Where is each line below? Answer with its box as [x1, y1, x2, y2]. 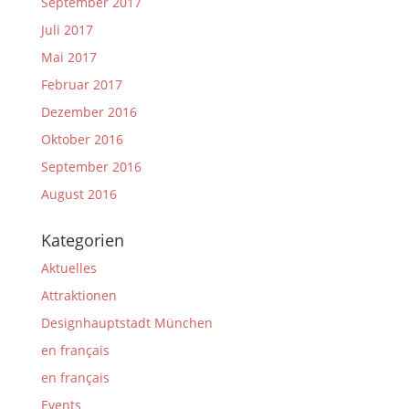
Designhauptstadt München [40, 313, 213, 331]
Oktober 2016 [40, 130, 123, 148]
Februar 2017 [40, 75, 122, 93]
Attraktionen [40, 286, 117, 304]
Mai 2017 [40, 47, 97, 66]
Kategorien [40, 228, 124, 251]
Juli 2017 [40, 20, 93, 38]
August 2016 [40, 184, 117, 203]
